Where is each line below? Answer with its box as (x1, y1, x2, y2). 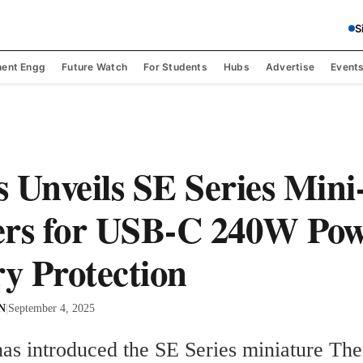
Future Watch (62, 60, 128, 73)
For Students (143, 60, 207, 73)
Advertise (265, 60, 315, 73)
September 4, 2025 (8, 301, 95, 315)
